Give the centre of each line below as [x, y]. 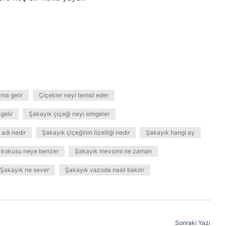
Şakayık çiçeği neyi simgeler [69, 114]
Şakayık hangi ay [170, 132]
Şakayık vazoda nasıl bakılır [105, 170]
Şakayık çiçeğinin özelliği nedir [86, 132]
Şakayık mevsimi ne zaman [113, 151]
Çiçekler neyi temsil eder [74, 95]
